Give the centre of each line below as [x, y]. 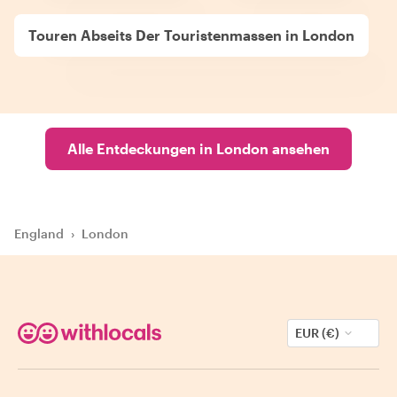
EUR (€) [317, 333]
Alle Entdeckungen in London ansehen [198, 148]
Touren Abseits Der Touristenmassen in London [191, 35]
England [39, 234]
